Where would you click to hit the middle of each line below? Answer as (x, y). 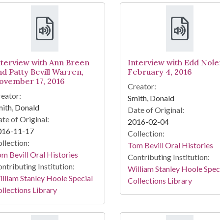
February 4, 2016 (160, 72)
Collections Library (160, 181)
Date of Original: (156, 110)
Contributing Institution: (168, 157)
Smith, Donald (151, 98)
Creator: (142, 86)
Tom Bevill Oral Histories (170, 145)
